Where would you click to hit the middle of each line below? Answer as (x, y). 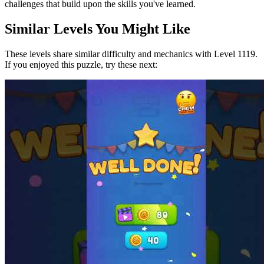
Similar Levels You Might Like (98, 29)
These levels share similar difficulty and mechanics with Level (121, 54)
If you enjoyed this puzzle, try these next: (81, 65)
